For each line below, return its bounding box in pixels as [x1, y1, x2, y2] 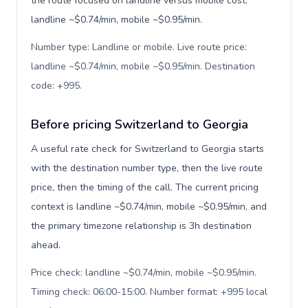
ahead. [31, 239, 60, 252]
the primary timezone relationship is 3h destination [31, 219, 252, 232]
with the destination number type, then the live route [31, 162, 263, 175]
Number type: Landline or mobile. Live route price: [31, 41, 247, 54]
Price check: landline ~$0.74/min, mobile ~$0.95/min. [31, 266, 256, 279]
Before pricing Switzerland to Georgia [31, 116, 248, 133]
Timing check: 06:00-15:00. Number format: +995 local [31, 285, 267, 298]
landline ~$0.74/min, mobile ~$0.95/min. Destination [31, 60, 255, 73]
